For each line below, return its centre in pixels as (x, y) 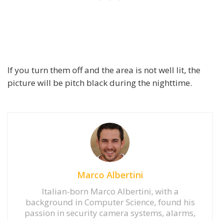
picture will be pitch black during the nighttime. (100, 82)
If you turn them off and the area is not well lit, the (104, 70)
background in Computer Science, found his (110, 202)
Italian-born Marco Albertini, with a (110, 191)
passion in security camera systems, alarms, (110, 213)
